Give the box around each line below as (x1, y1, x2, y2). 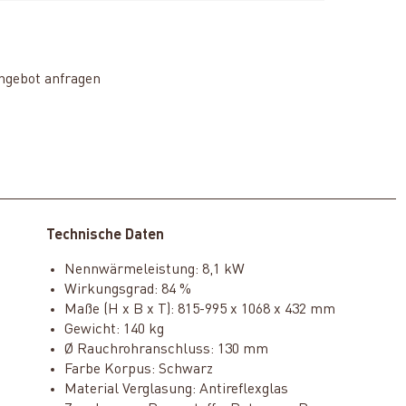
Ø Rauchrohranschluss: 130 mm (63, 342, 268, 357)
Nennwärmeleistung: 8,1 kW (63, 262, 245, 277)
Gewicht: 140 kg (63, 322, 164, 337)
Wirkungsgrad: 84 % (63, 282, 191, 297)
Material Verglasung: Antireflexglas (63, 382, 288, 397)
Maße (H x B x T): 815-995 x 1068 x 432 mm (63, 302, 335, 317)
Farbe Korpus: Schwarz (63, 362, 213, 377)
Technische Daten (45, 227, 164, 243)
